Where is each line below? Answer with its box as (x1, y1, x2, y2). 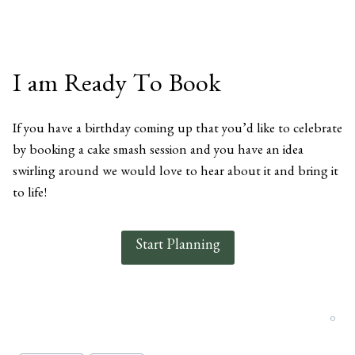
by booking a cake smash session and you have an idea (12, 145, 303, 159)
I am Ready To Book (12, 75, 221, 101)
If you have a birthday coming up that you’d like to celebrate (12, 124, 342, 138)
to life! (12, 188, 47, 202)
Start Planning (135, 240, 220, 255)
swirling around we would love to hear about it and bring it (12, 166, 338, 181)
